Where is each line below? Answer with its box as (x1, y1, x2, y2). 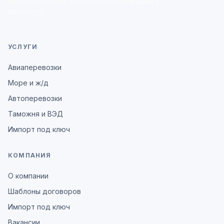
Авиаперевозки (8, 63, 61, 72)
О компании (8, 171, 48, 180)
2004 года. (8, 8, 45, 17)
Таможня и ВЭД (8, 109, 63, 118)
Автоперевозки (8, 94, 62, 103)
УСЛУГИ (8, 43, 38, 51)
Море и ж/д (8, 78, 48, 87)
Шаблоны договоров (8, 187, 81, 196)
